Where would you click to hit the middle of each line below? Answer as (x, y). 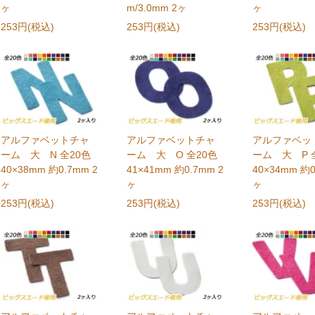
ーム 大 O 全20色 (172, 154)
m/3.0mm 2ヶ (157, 8)
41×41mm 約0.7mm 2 (175, 169)
